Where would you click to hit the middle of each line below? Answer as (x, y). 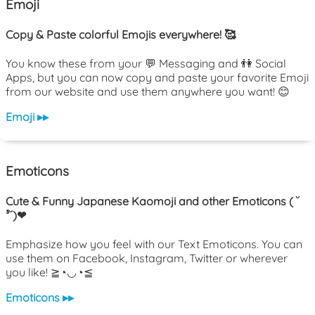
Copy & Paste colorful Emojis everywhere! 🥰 (121, 34)
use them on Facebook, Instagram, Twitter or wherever (147, 258)
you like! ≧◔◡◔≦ (49, 272)
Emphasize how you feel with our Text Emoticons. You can (154, 244)
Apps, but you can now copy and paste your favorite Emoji (157, 78)
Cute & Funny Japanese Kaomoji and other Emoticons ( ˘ (153, 201)
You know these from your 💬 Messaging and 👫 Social (146, 64)
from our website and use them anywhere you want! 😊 (148, 92)
